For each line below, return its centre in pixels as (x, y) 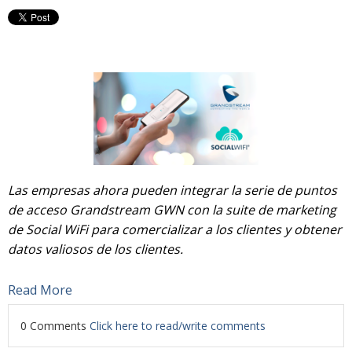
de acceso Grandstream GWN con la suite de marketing (172, 209)
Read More (40, 290)
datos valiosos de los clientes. (95, 249)
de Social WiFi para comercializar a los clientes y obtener (175, 229)
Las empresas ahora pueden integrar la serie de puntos (172, 190)
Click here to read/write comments (178, 325)
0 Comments (55, 325)
